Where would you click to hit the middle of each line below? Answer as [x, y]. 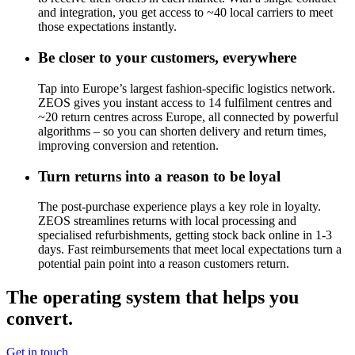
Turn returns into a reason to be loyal [159, 176]
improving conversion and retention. [128, 145]
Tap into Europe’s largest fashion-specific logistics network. [187, 88]
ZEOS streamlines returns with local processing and [167, 221]
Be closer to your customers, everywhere [167, 58]
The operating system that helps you [153, 298]
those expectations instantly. [107, 27]
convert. [40, 319]
